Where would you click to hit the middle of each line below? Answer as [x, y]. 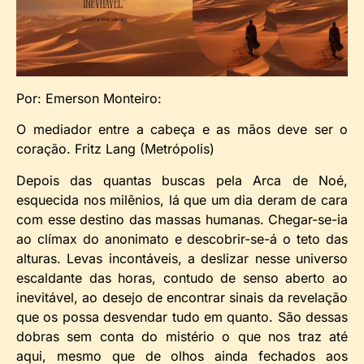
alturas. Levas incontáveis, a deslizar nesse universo [182, 258]
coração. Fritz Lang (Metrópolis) [115, 149]
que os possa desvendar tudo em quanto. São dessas [182, 316]
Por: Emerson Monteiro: [89, 98]
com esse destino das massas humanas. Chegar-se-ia [182, 219]
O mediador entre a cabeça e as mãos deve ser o [182, 130]
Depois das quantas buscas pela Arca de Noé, [182, 180]
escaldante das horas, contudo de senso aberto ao [182, 277]
